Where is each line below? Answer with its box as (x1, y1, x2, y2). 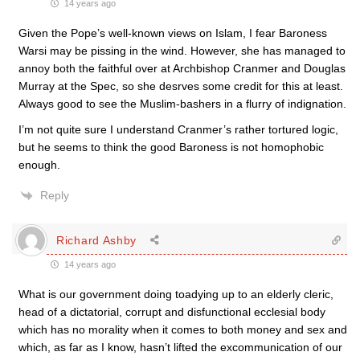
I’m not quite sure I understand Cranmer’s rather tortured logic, (18, 123, 338, 136)
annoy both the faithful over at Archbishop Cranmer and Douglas (18, 62, 346, 75)
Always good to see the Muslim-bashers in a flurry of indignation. (18, 97, 346, 110)
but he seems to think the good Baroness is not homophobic (18, 141, 324, 153)
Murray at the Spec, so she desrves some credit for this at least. (18, 80, 343, 92)
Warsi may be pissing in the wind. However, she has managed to (18, 44, 346, 57)
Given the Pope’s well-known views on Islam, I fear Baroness (18, 27, 327, 39)
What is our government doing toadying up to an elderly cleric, (18, 288, 333, 301)
